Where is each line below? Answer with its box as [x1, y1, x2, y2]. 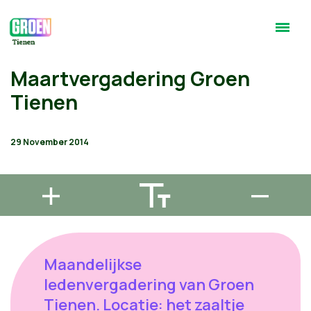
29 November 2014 [10, 136, 89, 148]
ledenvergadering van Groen [44, 274, 254, 295]
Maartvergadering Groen [10, 65, 250, 92]
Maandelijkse [44, 254, 142, 275]
